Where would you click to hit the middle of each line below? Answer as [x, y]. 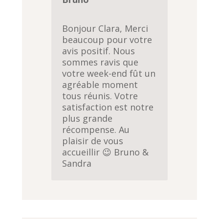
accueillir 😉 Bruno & [106, 152]
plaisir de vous [93, 141]
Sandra [77, 164]
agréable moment [100, 85]
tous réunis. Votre [100, 96]
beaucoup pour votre [107, 40]
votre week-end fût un [109, 74]
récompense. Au [96, 130]
